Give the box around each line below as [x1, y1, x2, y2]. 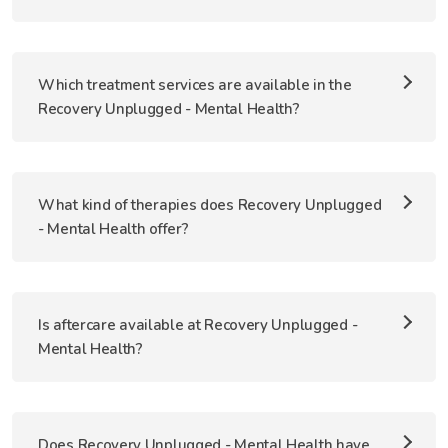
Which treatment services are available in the [38, 75, 352, 95]
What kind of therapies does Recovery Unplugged [38, 195, 382, 215]
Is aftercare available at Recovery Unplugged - [38, 315, 358, 335]
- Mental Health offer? [38, 219, 189, 239]
